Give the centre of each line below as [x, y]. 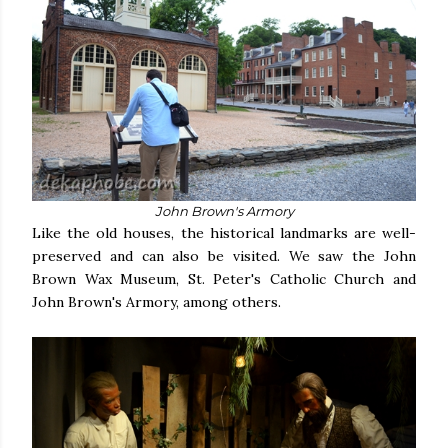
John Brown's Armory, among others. [158, 302]
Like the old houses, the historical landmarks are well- [224, 233]
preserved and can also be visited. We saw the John [224, 256]
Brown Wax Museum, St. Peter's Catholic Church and [224, 279]
